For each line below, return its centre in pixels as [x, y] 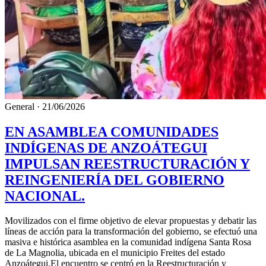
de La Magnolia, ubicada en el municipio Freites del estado [115, 253]
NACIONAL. [45, 196]
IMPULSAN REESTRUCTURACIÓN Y [127, 164]
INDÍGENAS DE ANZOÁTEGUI [106, 148]
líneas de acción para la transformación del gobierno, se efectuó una [131, 232]
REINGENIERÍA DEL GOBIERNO [115, 180]
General [20, 106]
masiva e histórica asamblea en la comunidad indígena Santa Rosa [128, 242]
